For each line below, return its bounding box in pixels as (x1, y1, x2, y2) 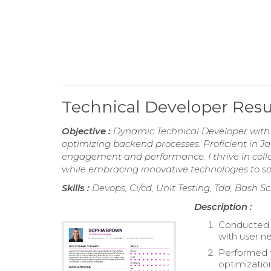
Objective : (62, 125, 113, 137)
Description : (194, 201, 253, 212)
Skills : (62, 182, 92, 194)
